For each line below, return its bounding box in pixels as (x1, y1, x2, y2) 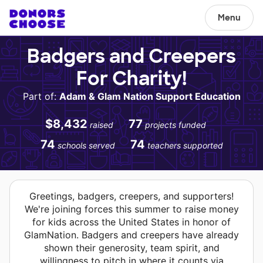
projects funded (145, 120, 206, 130)
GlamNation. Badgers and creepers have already (24, 229, 239, 241)
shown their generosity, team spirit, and (43, 242, 220, 254)
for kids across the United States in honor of (32, 216, 231, 228)
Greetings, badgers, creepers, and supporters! (29, 190, 234, 202)
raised (90, 120, 113, 130)
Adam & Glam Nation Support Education (59, 90, 241, 102)
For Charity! (76, 66, 187, 91)
